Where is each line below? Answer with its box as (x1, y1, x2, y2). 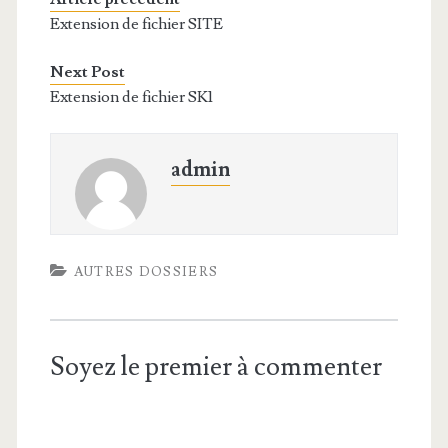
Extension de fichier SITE (49, 14, 223, 34)
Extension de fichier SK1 (49, 87, 213, 107)
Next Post (49, 62, 125, 82)
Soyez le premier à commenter (49, 350, 382, 384)
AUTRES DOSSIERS (73, 264, 219, 280)
